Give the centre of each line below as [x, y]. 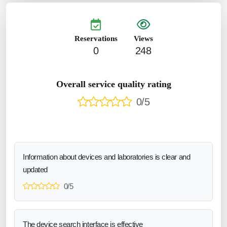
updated [35, 169]
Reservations [96, 38]
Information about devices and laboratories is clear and [107, 157]
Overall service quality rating [113, 84]
